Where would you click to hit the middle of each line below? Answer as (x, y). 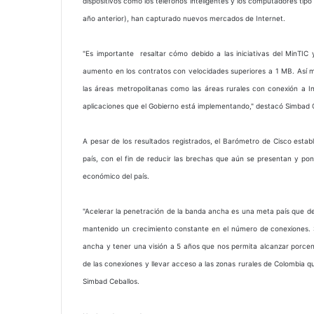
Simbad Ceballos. (111, 281)
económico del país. (116, 176)
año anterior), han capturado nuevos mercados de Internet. (184, 18)
